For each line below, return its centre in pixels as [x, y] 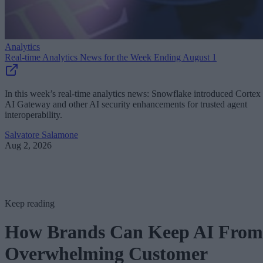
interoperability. [33, 115]
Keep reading [30, 203]
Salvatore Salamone [41, 135]
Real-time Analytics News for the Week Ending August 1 [111, 57]
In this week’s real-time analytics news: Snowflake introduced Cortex [133, 94]
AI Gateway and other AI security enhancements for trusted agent [126, 104]
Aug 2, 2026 [28, 145]
